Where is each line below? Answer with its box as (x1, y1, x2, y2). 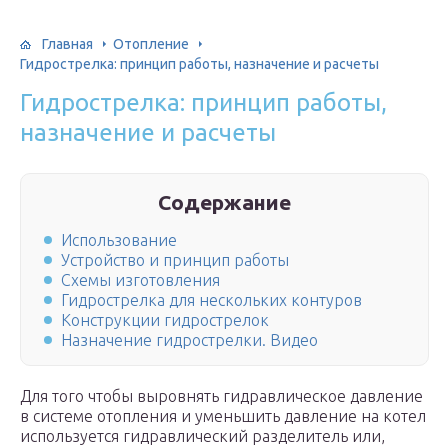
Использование (61, 231, 177, 250)
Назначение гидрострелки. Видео (61, 331, 318, 350)
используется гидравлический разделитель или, (20, 427, 385, 446)
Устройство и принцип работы (61, 251, 289, 270)
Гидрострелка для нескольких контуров (61, 291, 362, 310)
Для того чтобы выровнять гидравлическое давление (20, 387, 423, 406)
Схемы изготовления (61, 271, 220, 290)
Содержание (158, 190, 292, 214)
